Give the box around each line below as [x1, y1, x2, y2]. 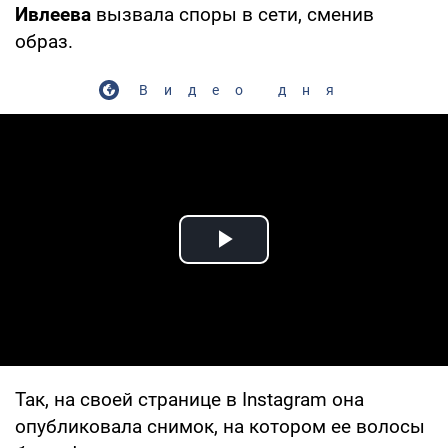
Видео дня [138, 81, 350, 98]
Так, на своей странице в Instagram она [15, 387, 364, 411]
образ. [15, 29, 73, 53]
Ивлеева [15, 2, 91, 26]
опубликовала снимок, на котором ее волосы [15, 414, 425, 438]
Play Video [224, 245, 368, 279]
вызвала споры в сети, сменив [91, 2, 374, 26]
